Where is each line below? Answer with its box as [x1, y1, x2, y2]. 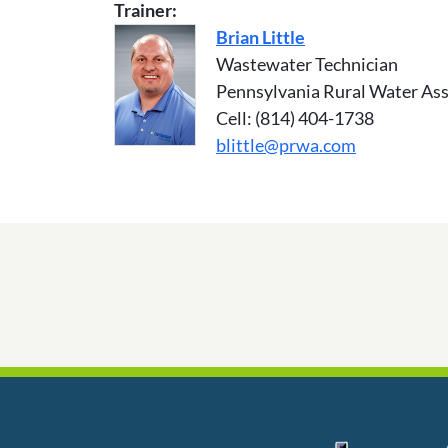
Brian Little [216, 26, 305, 49]
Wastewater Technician [216, 53, 398, 76]
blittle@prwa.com [216, 134, 356, 157]
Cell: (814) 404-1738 [216, 107, 374, 130]
